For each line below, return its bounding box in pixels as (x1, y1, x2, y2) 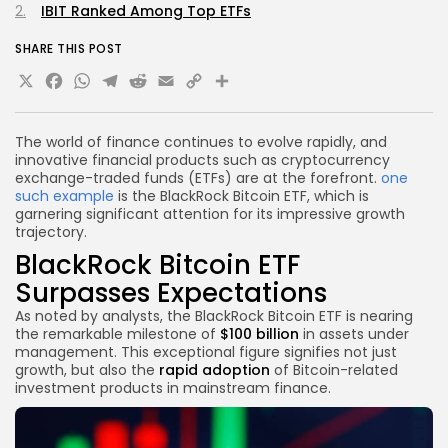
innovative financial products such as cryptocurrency (15, 149, 390, 170)
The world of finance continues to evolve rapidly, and (15, 131, 387, 152)
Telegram (99, 62, 247, 108)
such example (15, 185, 114, 206)
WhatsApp (71, 62, 236, 108)
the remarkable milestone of (15, 323, 220, 344)
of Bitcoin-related (270, 359, 398, 380)
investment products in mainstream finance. (15, 377, 331, 398)
